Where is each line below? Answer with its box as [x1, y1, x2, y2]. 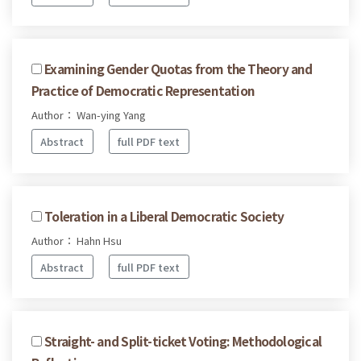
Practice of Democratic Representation [31, 81, 255, 100]
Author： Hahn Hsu [31, 232, 122, 248]
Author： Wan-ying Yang [31, 107, 146, 123]
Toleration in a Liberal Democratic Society [44, 206, 284, 225]
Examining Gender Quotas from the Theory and [44, 60, 313, 78]
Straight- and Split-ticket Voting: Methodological [44, 332, 322, 351]
